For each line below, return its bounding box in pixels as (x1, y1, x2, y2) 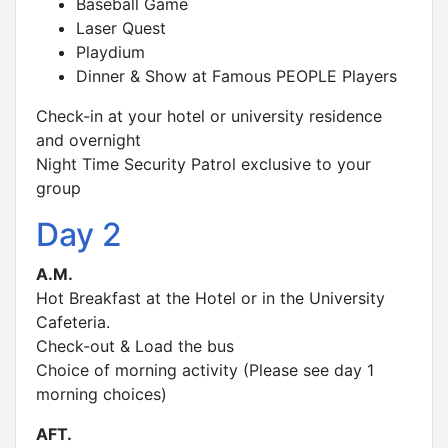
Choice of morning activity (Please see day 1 (36, 359, 374, 380)
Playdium (76, 41, 145, 62)
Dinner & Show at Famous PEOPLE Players (76, 65, 397, 86)
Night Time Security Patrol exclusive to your (36, 153, 371, 174)
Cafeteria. (36, 311, 110, 332)
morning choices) (36, 383, 167, 404)
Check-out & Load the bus (36, 335, 234, 356)
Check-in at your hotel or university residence (36, 105, 382, 126)
